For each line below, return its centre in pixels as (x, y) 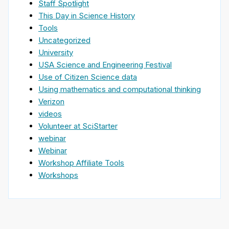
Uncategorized (64, 40)
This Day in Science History (87, 15)
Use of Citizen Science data (88, 77)
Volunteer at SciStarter (78, 126)
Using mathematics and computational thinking (120, 89)
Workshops (58, 175)
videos (50, 113)
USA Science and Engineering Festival (105, 64)
